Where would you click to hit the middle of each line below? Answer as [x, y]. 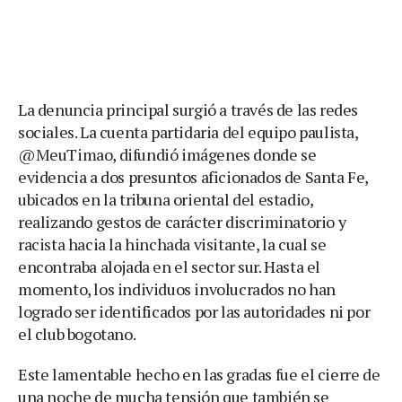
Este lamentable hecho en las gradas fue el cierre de [199, 374]
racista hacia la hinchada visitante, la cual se [172, 244]
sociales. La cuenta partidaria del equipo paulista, [188, 131]
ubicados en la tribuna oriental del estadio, [166, 199]
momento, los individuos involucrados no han [177, 288]
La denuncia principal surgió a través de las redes [188, 109]
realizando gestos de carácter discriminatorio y [182, 221]
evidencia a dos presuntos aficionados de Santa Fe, [193, 176]
